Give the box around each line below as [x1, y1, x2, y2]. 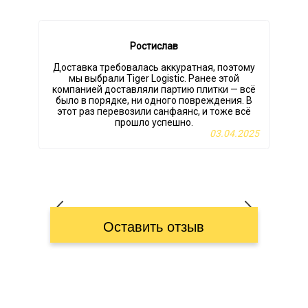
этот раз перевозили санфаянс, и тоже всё [57, 106, 251, 118]
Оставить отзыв [103, 219, 205, 235]
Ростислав [130, 41, 178, 52]
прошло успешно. [115, 117, 193, 129]
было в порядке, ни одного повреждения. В [56, 95, 252, 107]
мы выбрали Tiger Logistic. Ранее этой [69, 73, 239, 85]
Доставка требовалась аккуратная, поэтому [53, 62, 255, 74]
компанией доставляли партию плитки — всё [52, 84, 256, 96]
